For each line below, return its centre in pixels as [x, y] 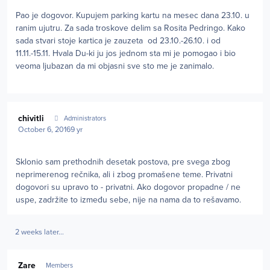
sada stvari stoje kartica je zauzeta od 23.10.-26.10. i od [118, 41]
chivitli [31, 118]
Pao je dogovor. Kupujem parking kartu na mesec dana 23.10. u [133, 16]
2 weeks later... [39, 232]
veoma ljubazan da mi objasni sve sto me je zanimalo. [115, 66]
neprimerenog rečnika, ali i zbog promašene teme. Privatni [124, 174]
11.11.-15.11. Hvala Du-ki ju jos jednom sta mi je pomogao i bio [126, 54]
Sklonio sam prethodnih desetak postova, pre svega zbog [123, 162]
